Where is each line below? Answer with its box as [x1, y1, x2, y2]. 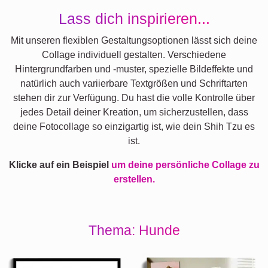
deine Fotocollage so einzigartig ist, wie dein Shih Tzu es [13, 121, 255, 132]
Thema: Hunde [88, 223, 180, 239]
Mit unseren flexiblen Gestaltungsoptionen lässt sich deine [11, 35, 257, 46]
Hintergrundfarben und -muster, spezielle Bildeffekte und [15, 64, 253, 75]
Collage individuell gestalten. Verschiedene [42, 50, 226, 60]
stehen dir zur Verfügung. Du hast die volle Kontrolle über [13, 93, 255, 103]
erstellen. [113, 174, 155, 185]
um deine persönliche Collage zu [111, 160, 260, 170]
